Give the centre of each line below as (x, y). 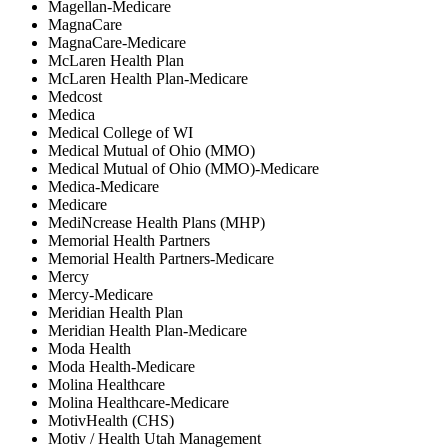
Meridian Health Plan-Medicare (147, 330)
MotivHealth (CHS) (111, 420)
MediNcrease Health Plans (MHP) (156, 222)
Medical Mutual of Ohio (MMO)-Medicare (183, 168)
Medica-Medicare (103, 186)
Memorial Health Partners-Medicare (161, 258)
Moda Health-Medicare (121, 366)
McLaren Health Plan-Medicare (148, 78)
